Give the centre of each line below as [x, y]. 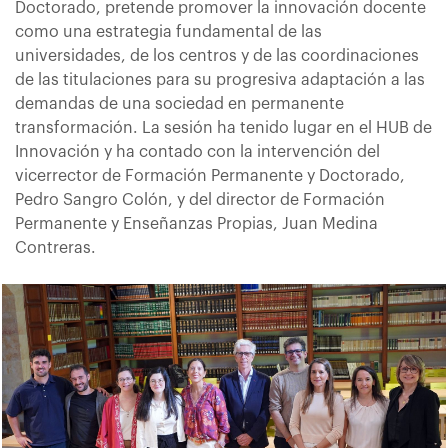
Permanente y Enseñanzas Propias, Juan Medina [196, 224]
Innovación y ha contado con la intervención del [197, 152]
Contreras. [55, 248]
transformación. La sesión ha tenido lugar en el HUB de [223, 128]
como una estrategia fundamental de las [168, 32]
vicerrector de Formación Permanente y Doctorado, [210, 176]
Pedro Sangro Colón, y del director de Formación [200, 200]
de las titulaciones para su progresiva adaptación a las [220, 80]
